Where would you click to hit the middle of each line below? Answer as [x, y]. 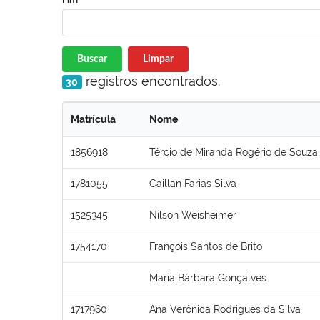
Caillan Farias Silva [193, 183]
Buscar [92, 59]
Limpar [158, 59]
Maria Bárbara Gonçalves [208, 277]
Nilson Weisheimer [193, 215]
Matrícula [93, 119]
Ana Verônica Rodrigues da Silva [225, 309]
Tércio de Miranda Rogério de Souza [234, 152]
